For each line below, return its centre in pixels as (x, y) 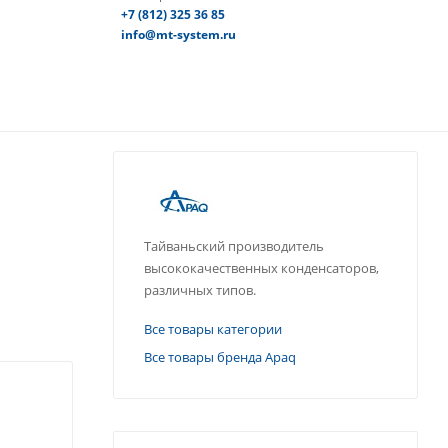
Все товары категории (213, 329)
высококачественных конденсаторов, (261, 268)
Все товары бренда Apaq (220, 357)
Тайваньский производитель (234, 246)
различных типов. (200, 290)
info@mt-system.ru (178, 34)
